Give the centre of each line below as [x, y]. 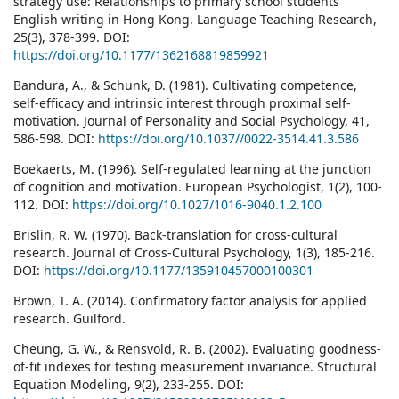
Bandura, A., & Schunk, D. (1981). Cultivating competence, [185, 85]
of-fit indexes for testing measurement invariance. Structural [195, 367]
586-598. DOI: [56, 139]
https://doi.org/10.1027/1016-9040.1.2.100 [197, 205]
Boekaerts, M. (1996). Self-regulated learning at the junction [192, 169]
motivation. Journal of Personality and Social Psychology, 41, [191, 121]
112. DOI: [43, 205]
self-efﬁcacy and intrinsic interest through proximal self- [182, 103]
